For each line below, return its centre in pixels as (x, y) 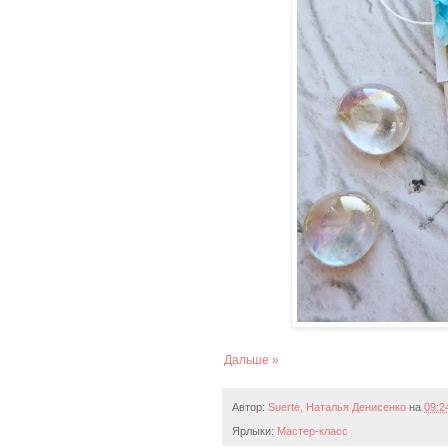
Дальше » (251, 360)
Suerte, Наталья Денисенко (337, 407)
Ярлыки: (254, 431)
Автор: (250, 407)
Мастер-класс (312, 431)
